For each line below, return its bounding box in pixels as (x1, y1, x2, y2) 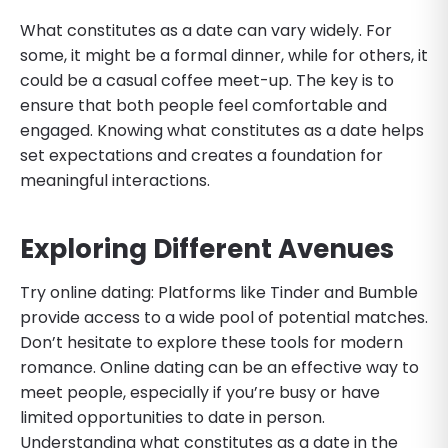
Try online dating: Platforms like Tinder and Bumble (20, 280, 418, 304)
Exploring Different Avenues (20, 230, 394, 267)
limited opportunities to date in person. (20, 405, 325, 429)
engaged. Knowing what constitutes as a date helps (20, 118, 424, 142)
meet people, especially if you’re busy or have (20, 380, 380, 404)
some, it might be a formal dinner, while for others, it (20, 43, 428, 67)
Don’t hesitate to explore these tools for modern (20, 330, 403, 354)
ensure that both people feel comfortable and (20, 93, 387, 117)
